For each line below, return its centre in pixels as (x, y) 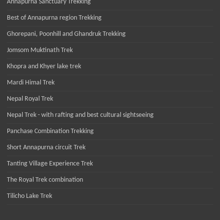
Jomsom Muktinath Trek (40, 51)
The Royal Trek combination (45, 180)
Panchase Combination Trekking (50, 132)
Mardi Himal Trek (31, 83)
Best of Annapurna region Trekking (54, 18)
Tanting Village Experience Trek (50, 164)
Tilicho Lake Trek (29, 196)
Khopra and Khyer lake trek (44, 67)
